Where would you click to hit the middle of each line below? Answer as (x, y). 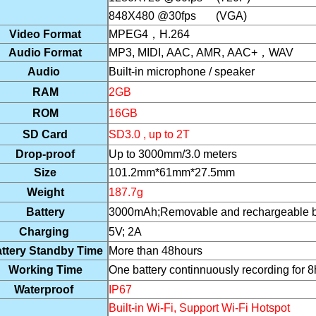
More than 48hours (156, 251)
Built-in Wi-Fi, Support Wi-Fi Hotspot (199, 308)
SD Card (45, 134)
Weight (45, 192)
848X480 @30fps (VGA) (178, 16)
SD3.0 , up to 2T (149, 134)
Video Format (45, 34)
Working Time (45, 270)
